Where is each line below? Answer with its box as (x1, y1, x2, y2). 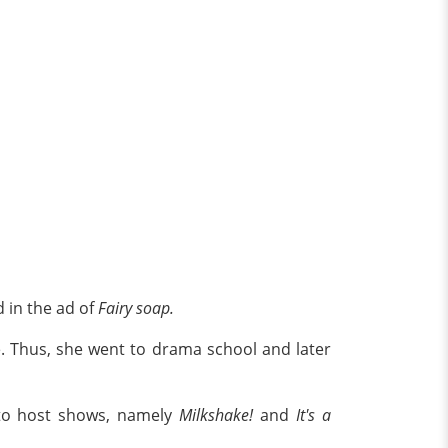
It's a (289, 403, 332, 426)
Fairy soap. (98, 296, 178, 319)
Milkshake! (172, 403, 261, 426)
